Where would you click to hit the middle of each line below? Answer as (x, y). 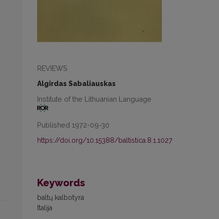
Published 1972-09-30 (73, 125)
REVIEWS (52, 68)
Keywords (61, 183)
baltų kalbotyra (61, 198)
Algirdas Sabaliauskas (77, 83)
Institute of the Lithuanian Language (94, 99)
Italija (45, 208)
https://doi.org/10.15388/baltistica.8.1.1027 (105, 141)
